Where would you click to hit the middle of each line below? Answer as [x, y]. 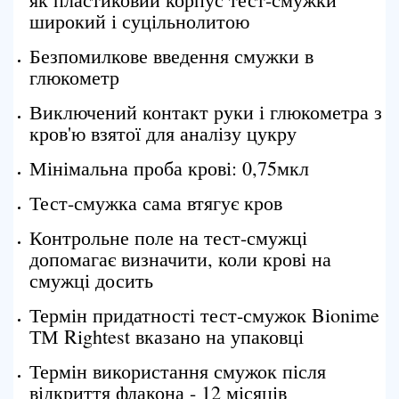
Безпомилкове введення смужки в [171, 56]
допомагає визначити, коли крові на [180, 259]
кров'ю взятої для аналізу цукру [163, 133]
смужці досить [91, 280]
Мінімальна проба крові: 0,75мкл [169, 168]
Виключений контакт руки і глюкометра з [206, 112]
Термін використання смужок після [178, 371]
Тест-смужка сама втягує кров [156, 203]
